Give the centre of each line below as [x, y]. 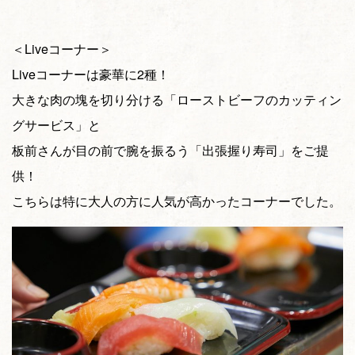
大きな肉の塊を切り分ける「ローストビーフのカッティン [177, 100]
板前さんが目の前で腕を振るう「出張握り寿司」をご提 [170, 151]
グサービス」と [56, 125]
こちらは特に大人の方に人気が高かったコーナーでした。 [177, 201]
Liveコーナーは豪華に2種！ [91, 74]
